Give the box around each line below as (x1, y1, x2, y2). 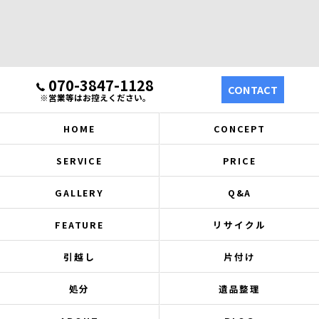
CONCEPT (213, 122, 266, 135)
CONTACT (228, 82, 278, 97)
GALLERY (54, 186, 105, 199)
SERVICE (56, 154, 103, 167)
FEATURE (54, 218, 105, 231)
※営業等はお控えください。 (39, 92, 151, 103)
